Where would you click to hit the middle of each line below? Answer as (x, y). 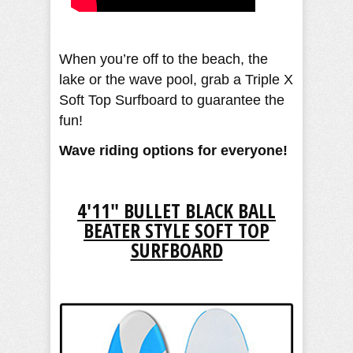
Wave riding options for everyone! (173, 150)
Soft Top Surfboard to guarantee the (172, 100)
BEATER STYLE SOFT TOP (176, 230)
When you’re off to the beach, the (163, 59)
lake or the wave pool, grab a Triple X (176, 79)
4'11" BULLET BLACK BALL (176, 210)
